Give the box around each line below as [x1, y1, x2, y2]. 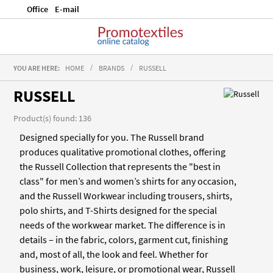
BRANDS [99, 63, 124, 73]
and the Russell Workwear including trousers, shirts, [19, 190, 232, 202]
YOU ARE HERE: [13, 63, 60, 73]
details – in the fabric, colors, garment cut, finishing [19, 233, 228, 246]
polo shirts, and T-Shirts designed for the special [19, 204, 217, 217]
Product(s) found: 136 [13, 113, 91, 124]
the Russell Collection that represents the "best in [19, 160, 221, 173]
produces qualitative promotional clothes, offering [19, 146, 225, 158]
